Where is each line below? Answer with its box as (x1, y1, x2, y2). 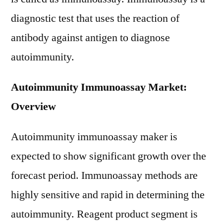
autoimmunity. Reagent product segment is (11, 207, 198, 221)
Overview (11, 100, 56, 113)
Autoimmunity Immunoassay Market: (11, 80, 187, 94)
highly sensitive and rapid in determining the (11, 188, 205, 202)
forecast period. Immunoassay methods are (11, 168, 198, 182)
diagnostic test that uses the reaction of (11, 11, 179, 25)
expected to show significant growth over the (11, 149, 206, 163)
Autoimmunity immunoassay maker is (11, 130, 177, 144)
